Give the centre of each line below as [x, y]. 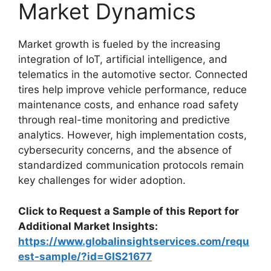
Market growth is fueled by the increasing [119, 44]
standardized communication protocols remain [131, 165]
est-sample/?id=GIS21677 [85, 256]
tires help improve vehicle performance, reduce [132, 90]
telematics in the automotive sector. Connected [133, 74]
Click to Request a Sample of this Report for [129, 211]
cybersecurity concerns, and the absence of [125, 150]
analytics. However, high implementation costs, [132, 135]
